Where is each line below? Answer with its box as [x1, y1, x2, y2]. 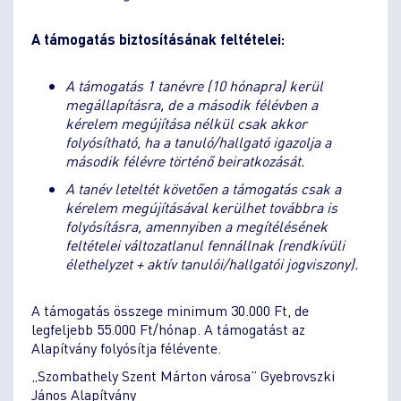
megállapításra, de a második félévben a [64, 94, 318, 114]
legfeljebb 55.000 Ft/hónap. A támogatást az [31, 319, 305, 338]
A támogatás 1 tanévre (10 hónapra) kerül [64, 75, 323, 95]
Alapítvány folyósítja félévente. [31, 337, 221, 357]
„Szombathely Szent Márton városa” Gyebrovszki [31, 365, 335, 385]
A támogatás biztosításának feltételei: [31, 29, 285, 48]
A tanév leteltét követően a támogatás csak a [64, 178, 341, 198]
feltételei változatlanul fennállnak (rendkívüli [64, 235, 345, 254]
